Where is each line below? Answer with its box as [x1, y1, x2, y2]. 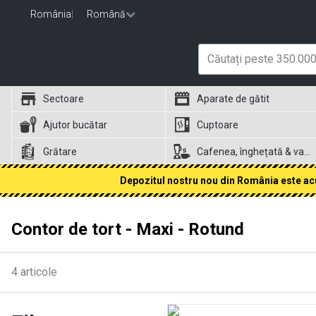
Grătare [43, 145, 77, 157]
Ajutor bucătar [43, 119, 107, 130]
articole [20, 265, 57, 279]
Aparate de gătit [197, 93, 270, 104]
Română [87, 8, 126, 20]
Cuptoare [197, 119, 239, 130]
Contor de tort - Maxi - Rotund [11, 219, 244, 239]
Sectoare [43, 93, 84, 104]
